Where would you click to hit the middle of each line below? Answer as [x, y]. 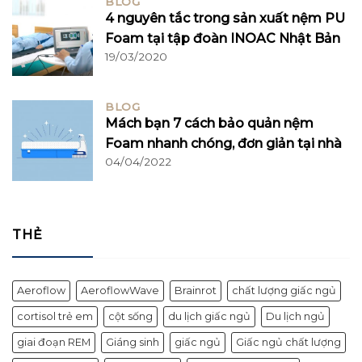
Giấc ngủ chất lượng [288, 343]
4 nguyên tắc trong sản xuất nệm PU [225, 19]
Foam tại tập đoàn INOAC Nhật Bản [223, 39]
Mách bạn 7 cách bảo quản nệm [209, 124]
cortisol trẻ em [55, 317]
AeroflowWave [120, 291]
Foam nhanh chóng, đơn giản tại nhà [223, 144]
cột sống [130, 317]
